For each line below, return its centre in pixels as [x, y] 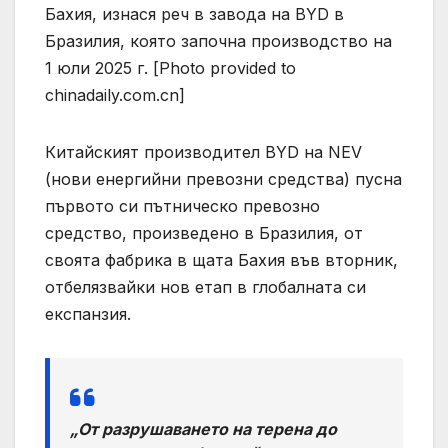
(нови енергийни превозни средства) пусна [223, 178]
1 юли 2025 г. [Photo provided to [170, 67]
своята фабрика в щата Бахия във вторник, [221, 259]
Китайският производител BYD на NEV [203, 151]
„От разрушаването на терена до [203, 428]
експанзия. [88, 313]
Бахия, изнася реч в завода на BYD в [194, 13]
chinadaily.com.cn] [115, 94]
